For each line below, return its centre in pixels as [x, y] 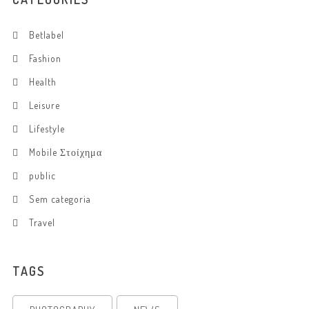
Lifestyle [47, 129]
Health [43, 82]
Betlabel [47, 35]
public [42, 176]
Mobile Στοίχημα [66, 152]
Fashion [45, 58]
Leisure [44, 105]
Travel [42, 222]
